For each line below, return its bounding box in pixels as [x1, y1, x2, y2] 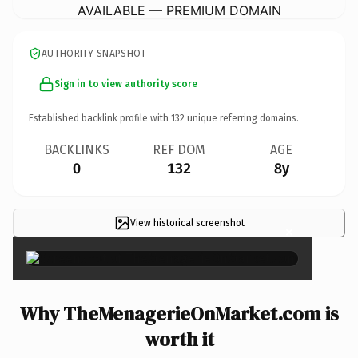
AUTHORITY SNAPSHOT [42, 47, 147, 59]
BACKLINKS [44, 141, 109, 157]
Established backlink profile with [29, 112, 171, 124]
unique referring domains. [185, 112, 299, 124]
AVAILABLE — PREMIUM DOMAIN [77, 2, 281, 18]
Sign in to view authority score [54, 78, 197, 89]
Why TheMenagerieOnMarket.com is [19, 300, 339, 327]
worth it [144, 325, 214, 352]
